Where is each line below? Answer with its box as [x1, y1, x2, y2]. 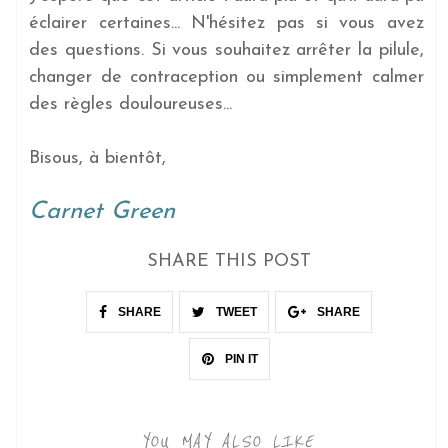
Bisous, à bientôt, [29, 148, 167, 168]
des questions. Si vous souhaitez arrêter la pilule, [29, 40, 424, 60]
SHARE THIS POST [147, 251, 311, 271]
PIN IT [221, 351, 258, 366]
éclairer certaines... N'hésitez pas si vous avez [29, 13, 424, 33]
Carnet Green [29, 199, 176, 224]
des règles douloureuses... [29, 94, 233, 114]
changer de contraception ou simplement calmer [29, 67, 424, 87]
